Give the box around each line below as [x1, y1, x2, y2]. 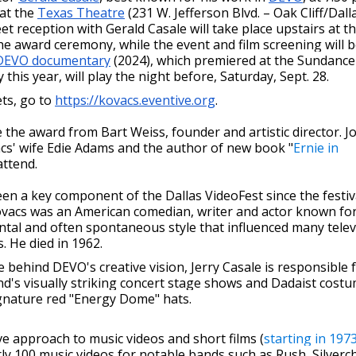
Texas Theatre [37, 4, 125, 21]
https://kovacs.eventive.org [55, 91, 215, 109]
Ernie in [293, 139, 339, 157]
